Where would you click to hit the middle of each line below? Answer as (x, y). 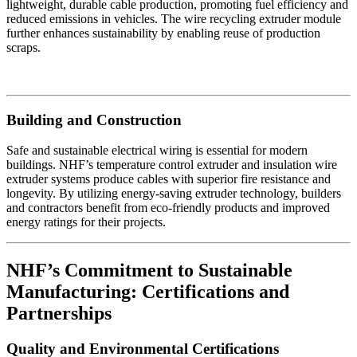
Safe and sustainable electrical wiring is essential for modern (157, 151)
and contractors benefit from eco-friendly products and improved (168, 208)
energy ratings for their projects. (86, 222)
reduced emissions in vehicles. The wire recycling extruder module (174, 18)
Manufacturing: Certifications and (148, 292)
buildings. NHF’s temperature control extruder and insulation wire (172, 165)
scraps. (24, 47)
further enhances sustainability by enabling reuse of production (163, 33)
